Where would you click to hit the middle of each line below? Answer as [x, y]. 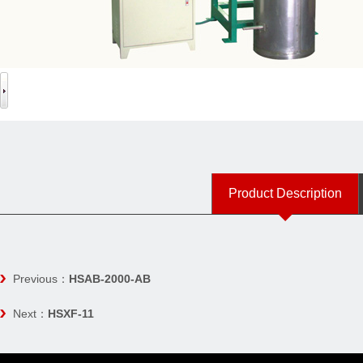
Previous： [41, 279]
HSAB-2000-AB [110, 279]
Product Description [285, 193]
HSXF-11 [71, 314]
